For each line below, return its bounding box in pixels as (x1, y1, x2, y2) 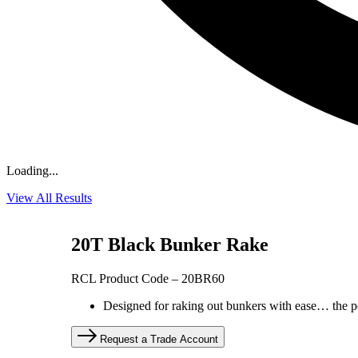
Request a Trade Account (100, 332, 219, 345)
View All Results (6, 191, 92, 205)
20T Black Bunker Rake (71, 234, 268, 256)
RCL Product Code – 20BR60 (71, 272, 225, 286)
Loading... (6, 164, 58, 178)
